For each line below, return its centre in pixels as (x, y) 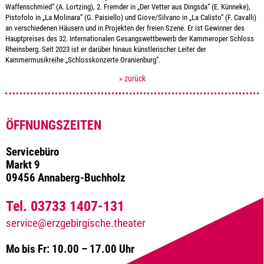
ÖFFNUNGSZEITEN (53, 126)
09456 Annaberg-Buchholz (65, 178)
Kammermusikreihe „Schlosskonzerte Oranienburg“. (82, 60)
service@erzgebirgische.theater (75, 223)
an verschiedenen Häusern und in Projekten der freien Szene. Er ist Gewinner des (125, 28)
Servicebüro (32, 152)
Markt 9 (23, 165)
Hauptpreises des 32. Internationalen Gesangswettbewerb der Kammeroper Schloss (129, 38)
